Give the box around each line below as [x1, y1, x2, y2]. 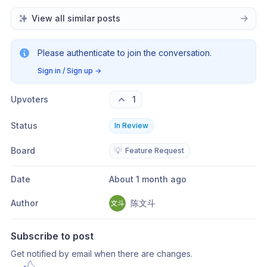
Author [11, 198, 38, 208]
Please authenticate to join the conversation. [38, 48, 212, 58]
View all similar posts [32, 13, 120, 23]
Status [11, 120, 38, 131]
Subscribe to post [11, 230, 94, 242]
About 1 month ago [114, 174, 187, 184]
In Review [114, 121, 148, 130]
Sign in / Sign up [38, 66, 93, 75]
